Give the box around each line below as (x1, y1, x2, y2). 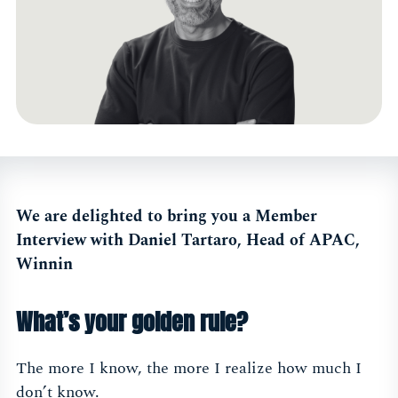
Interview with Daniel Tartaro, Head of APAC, (16, 228, 360, 253)
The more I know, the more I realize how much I (16, 356, 362, 381)
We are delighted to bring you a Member (16, 204, 317, 229)
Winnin (16, 252, 73, 277)
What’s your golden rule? (16, 304, 248, 340)
